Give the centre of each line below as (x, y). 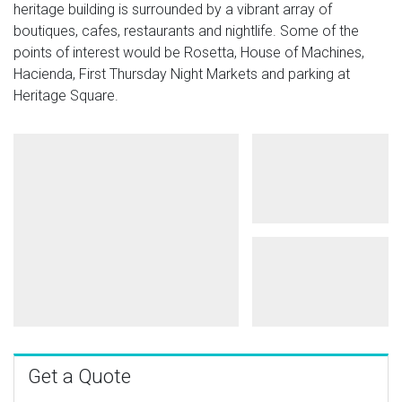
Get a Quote (79, 376)
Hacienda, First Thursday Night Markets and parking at (182, 74)
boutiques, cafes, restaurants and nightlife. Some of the (186, 31)
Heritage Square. (66, 95)
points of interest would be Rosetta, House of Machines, (189, 52)
